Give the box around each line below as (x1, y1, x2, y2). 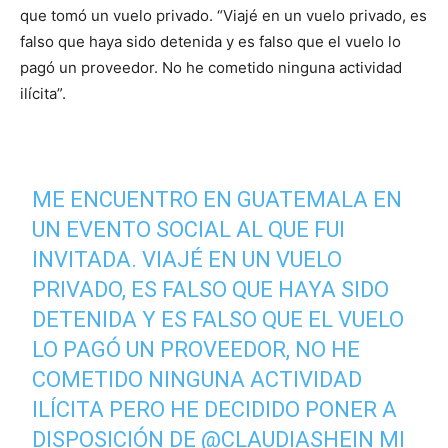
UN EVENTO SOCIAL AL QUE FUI (32, 217, 346, 242)
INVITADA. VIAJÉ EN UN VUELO (32, 247, 343, 272)
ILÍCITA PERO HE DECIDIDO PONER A (32, 397, 398, 422)
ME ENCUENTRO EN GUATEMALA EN (32, 187, 403, 212)
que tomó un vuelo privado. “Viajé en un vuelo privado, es (20, 6, 427, 25)
